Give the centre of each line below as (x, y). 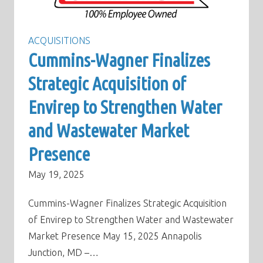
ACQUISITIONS (59, 41)
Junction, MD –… (63, 252)
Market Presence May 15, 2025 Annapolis (115, 236)
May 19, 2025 (56, 175)
